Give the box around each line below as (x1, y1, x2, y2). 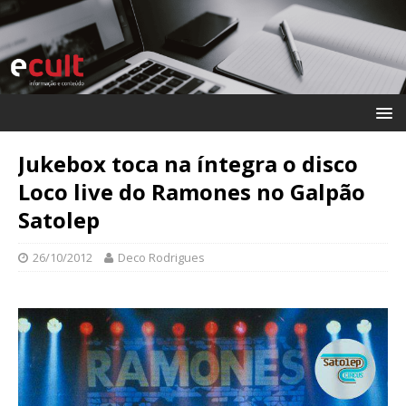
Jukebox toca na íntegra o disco (18, 148, 358, 179)
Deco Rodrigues (118, 248, 205, 266)
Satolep (18, 204, 100, 235)
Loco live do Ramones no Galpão (18, 176, 365, 207)
